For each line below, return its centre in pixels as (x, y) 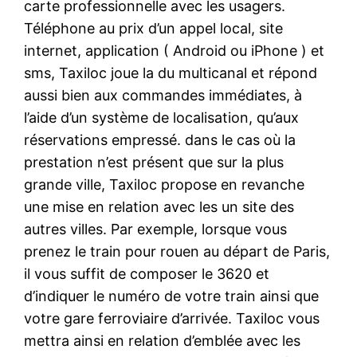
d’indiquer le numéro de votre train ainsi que (172, 296)
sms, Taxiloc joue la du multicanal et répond (171, 73)
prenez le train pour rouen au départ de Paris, (177, 251)
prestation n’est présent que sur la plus (154, 162)
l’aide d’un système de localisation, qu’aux (162, 117)
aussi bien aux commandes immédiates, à (163, 95)
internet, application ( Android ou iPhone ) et (175, 50)
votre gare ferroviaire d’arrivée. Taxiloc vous (172, 318)
